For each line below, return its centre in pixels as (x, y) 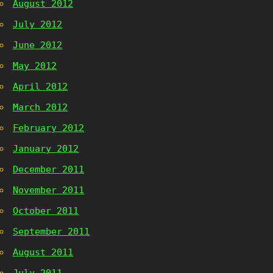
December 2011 (48, 169)
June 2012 (37, 45)
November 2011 (48, 190)
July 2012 (37, 24)
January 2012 (46, 149)
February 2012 (48, 128)
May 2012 (35, 66)
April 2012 (40, 87)
